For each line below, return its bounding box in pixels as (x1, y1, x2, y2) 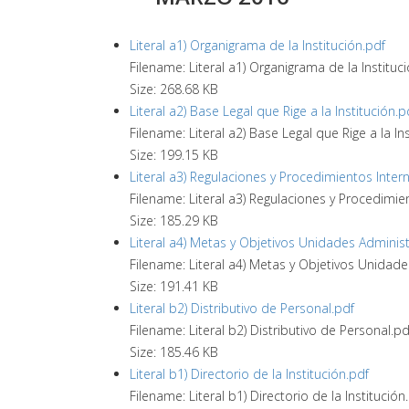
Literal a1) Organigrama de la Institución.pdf (130, 37, 385, 54)
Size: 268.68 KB (130, 80, 218, 98)
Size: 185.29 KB (130, 212, 218, 229)
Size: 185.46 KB (130, 343, 218, 361)
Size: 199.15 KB (130, 146, 218, 163)
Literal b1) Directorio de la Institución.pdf (130, 365, 369, 383)
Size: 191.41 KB (130, 278, 218, 295)
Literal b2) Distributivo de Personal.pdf (130, 299, 354, 317)
